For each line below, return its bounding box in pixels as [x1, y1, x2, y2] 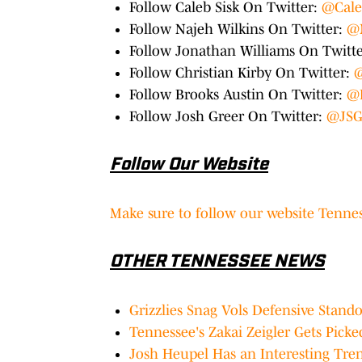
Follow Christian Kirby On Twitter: [129, 64, 354, 81]
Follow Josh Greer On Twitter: [129, 107, 326, 124]
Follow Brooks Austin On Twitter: [129, 86, 347, 103]
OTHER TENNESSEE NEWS [110, 252, 325, 271]
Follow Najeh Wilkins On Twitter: [129, 20, 347, 37]
